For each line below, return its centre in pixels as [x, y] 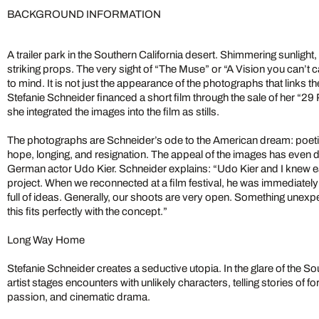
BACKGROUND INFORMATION [84, 15]
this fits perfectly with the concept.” [87, 212]
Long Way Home [46, 240]
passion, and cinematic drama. [79, 297]
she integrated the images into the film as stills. [113, 112]
